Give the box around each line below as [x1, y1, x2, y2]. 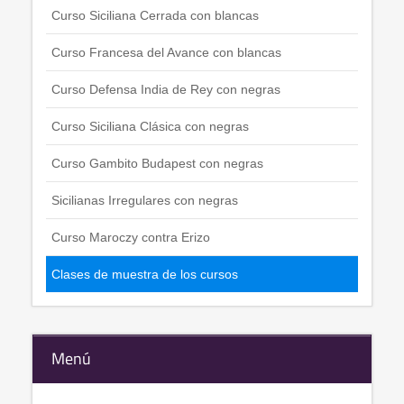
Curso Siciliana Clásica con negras [51, 119, 249, 134]
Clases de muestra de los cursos [51, 267, 238, 282]
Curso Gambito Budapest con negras [51, 156, 263, 171]
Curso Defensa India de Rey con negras [51, 82, 280, 97]
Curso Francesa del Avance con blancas [51, 45, 281, 60]
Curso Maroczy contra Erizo [51, 230, 210, 245]
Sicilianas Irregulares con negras [51, 193, 238, 208]
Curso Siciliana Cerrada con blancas [51, 8, 259, 23]
